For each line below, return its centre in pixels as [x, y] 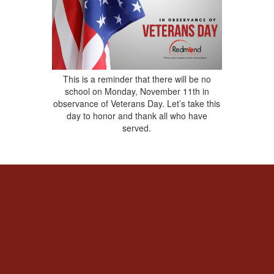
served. [137, 128]
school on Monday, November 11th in [137, 91]
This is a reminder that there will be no [137, 79]
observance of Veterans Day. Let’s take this [137, 103]
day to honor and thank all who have [137, 115]
